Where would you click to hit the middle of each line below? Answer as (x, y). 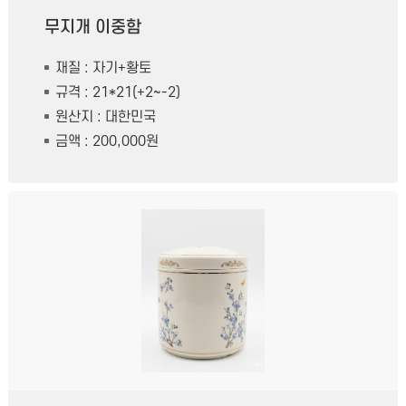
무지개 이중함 (92, 28)
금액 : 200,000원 (106, 142)
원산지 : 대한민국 (105, 117)
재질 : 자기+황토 (103, 68)
